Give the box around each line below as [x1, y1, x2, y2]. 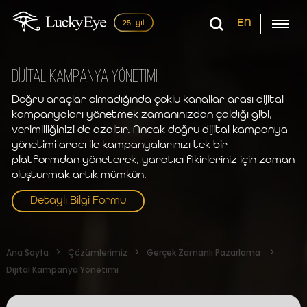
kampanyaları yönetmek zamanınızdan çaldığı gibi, [11, 109, 272, 121]
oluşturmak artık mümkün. [11, 169, 147, 181]
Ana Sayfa [5, 246, 49, 258]
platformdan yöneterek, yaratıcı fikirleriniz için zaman [11, 154, 295, 166]
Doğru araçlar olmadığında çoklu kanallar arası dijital [11, 94, 284, 106]
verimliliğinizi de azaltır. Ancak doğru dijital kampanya [11, 124, 288, 136]
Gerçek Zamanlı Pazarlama [146, 246, 260, 258]
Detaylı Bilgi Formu [29, 195, 126, 206]
